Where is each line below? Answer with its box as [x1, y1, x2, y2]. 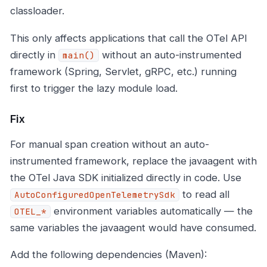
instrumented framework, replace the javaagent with [10, 154, 257, 167]
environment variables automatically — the [51, 204, 253, 217]
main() [63, 49, 95, 61]
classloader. [10, 5, 64, 17]
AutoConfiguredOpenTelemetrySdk [14, 189, 175, 200]
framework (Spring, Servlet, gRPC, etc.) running [10, 65, 237, 77]
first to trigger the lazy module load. [10, 82, 178, 94]
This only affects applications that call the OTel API [10, 32, 247, 44]
